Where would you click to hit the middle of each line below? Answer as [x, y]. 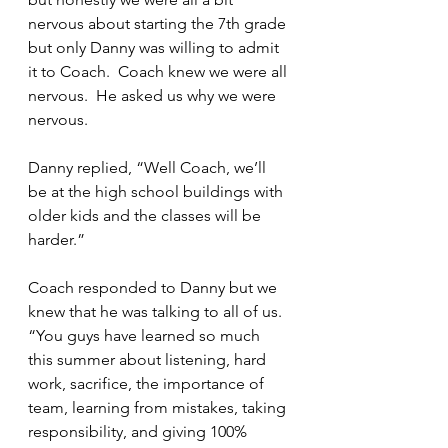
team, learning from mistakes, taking [159, 407]
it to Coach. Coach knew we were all [159, 71]
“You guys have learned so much [146, 335]
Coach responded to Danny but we [154, 287]
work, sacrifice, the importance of [148, 383]
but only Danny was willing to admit [155, 47]
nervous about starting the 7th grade [159, 23]
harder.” [56, 239]
